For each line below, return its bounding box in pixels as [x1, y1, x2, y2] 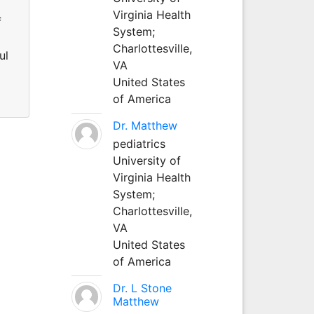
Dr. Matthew [112, 118, 177, 132]
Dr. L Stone [112, 280, 172, 295]
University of [112, 153, 181, 168]
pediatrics [112, 136, 165, 151]
